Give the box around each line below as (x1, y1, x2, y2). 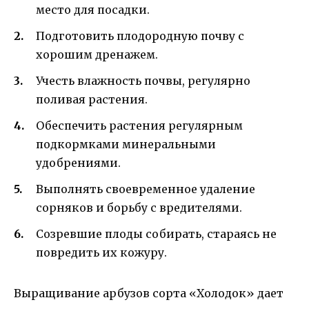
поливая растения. (36, 92, 148, 106)
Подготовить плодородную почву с (36, 28, 244, 43)
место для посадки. (36, 2, 150, 17)
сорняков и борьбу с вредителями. (36, 201, 242, 215)
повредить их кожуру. (36, 246, 167, 260)
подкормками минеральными (36, 137, 216, 152)
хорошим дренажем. (36, 47, 158, 61)
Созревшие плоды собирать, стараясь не (36, 227, 277, 241)
